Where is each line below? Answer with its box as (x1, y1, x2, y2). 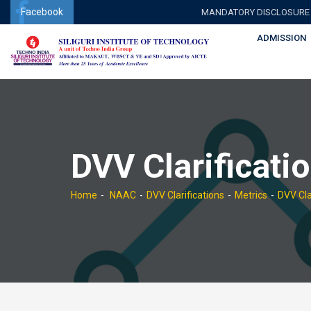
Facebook (21, 6, 63, 17)
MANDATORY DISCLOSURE (201, 7, 310, 17)
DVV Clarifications (146, 190, 224, 201)
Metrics (235, 190, 267, 201)
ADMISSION (257, 33, 306, 43)
